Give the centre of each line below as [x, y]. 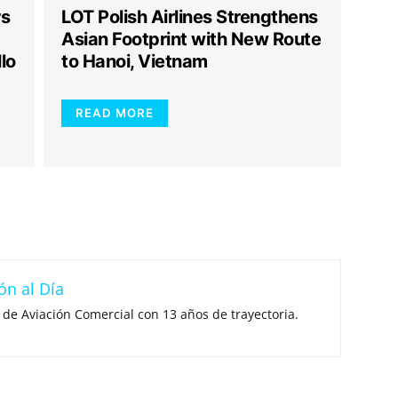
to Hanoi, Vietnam [135, 61]
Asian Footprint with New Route [191, 39]
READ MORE [115, 113]
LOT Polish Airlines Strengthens [190, 17]
